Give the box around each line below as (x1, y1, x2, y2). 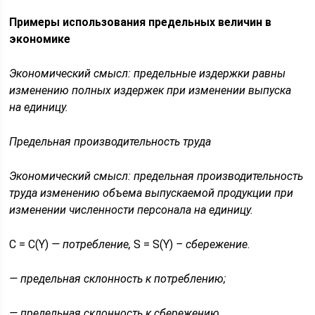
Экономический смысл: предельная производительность (9, 169, 304, 183)
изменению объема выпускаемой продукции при (40, 186, 294, 200)
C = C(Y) (9, 238, 52, 251)
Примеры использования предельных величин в (9, 15, 272, 29)
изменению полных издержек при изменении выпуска (9, 84, 292, 97)
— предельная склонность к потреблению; (9, 272, 226, 285)
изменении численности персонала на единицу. (9, 203, 254, 217)
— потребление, (51, 238, 131, 251)
